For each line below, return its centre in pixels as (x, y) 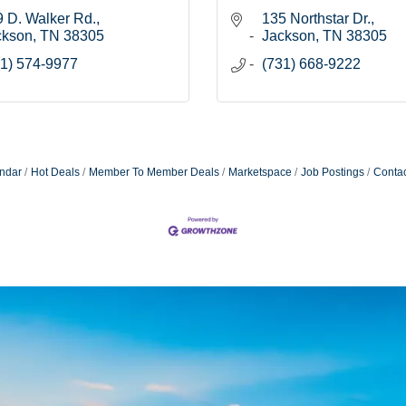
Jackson (289, 36)
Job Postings (332, 173)
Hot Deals (55, 173)
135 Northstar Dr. (316, 19)
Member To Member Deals (154, 173)
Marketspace (260, 173)
